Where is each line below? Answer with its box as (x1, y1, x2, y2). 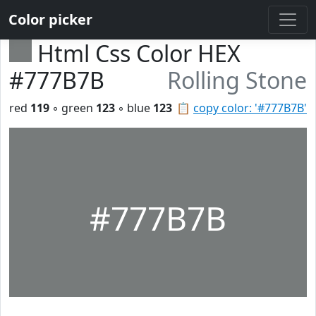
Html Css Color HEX (37, 38, 241, 68)
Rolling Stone (167, 65, 307, 95)
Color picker (8, 10, 92, 29)
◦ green (49, 100, 96, 116)
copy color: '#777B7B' (193, 100, 307, 116)
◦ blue (115, 100, 153, 116)
